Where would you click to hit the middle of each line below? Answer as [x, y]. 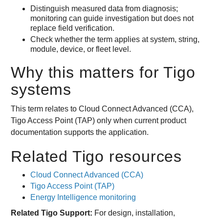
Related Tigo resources [96, 156]
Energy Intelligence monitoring [83, 197]
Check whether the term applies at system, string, [115, 39]
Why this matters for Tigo [103, 72]
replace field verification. [73, 28]
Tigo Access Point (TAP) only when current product [99, 120]
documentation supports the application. [80, 132]
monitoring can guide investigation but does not [112, 18]
